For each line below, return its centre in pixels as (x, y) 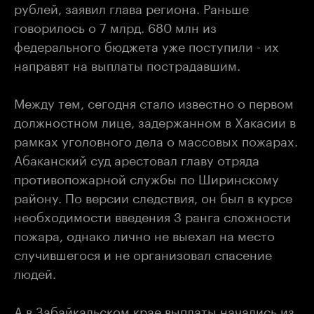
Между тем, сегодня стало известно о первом (154, 101)
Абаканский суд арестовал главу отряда (137, 158)
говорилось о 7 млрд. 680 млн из (115, 26)
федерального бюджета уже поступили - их (146, 45)
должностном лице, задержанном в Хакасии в (155, 120)
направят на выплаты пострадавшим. (127, 63)
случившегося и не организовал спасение (143, 253)
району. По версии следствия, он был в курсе (153, 196)
